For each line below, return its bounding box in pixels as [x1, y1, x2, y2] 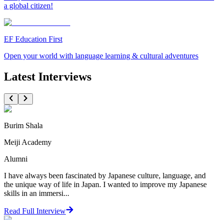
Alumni [4, 154, 27, 163]
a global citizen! [4, 1, 53, 10]
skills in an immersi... [4, 189, 69, 197]
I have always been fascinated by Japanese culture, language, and [4, 171, 206, 180]
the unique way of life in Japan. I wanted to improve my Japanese [4, 180, 207, 189]
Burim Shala [4, 121, 43, 130]
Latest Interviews [4, 70, 91, 83]
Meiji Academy [4, 137, 52, 146]
